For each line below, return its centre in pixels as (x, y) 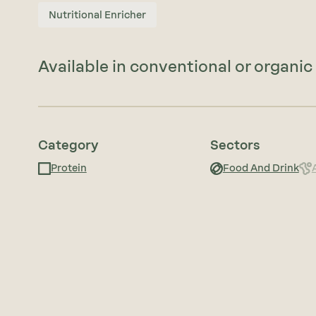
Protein (68, 168)
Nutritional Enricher (97, 15)
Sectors (235, 145)
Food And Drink (261, 168)
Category (68, 145)
